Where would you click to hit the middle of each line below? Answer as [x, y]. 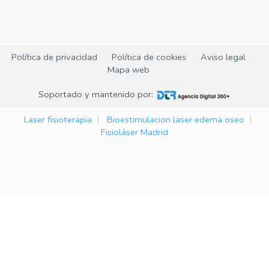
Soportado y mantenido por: [97, 95]
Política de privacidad [54, 57]
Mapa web [128, 70]
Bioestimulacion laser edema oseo [176, 119]
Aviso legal [223, 57]
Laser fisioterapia [58, 119]
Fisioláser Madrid [134, 132]
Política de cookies [149, 57]
